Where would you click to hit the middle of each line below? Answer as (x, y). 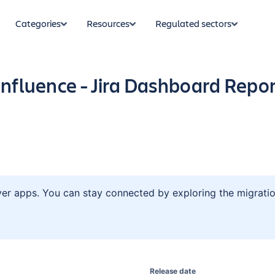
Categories (38, 23)
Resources (108, 23)
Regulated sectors (193, 23)
